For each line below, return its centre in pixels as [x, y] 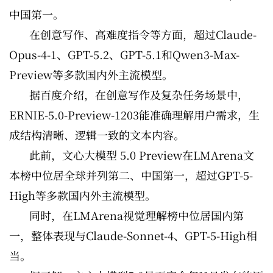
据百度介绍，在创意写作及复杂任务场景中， [139, 94]
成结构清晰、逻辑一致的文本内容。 [97, 135]
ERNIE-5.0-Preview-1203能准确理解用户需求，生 [134, 115]
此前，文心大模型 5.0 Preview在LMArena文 [142, 155]
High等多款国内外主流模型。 [83, 195]
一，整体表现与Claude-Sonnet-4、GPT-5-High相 [133, 235]
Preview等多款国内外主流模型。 [91, 74]
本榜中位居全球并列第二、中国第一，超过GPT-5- [131, 175]
